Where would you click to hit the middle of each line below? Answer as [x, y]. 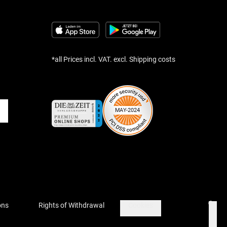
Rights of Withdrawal [71, 205]
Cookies [141, 205]
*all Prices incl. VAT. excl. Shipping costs [113, 60]
